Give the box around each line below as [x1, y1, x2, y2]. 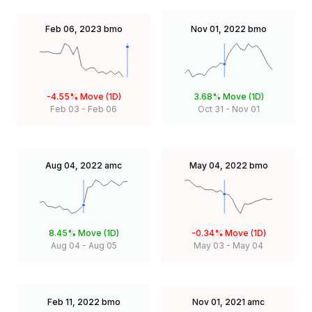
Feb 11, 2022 [47, 297, 100, 308]
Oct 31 [197, 104, 224, 115]
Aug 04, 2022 [45, 160, 102, 171]
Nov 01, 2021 [192, 297, 245, 308]
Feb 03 [50, 104, 79, 115]
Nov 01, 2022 [190, 24, 246, 35]
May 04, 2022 [189, 160, 247, 171]
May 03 [194, 240, 224, 251]
